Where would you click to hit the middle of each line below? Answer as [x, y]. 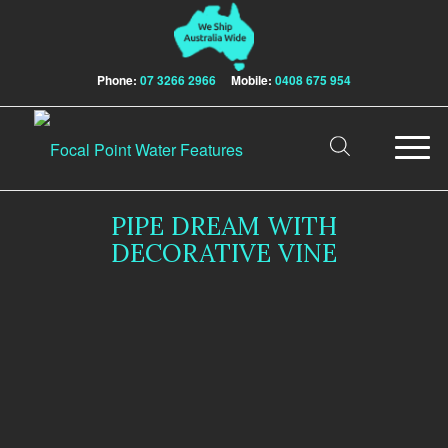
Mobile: [245, 80]
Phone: [116, 80]
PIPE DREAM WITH [223, 226]
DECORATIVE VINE [223, 253]
